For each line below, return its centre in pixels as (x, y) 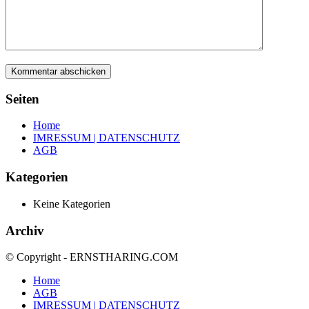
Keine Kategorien (72, 203)
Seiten (22, 99)
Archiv (25, 230)
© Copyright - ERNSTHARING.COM (92, 257)
